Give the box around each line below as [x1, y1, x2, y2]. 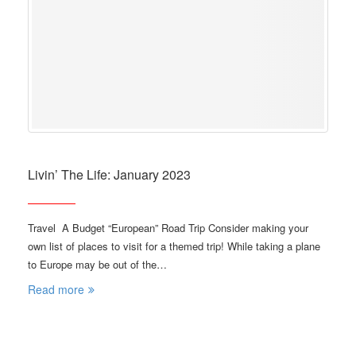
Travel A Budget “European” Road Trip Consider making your [28, 220, 308, 235]
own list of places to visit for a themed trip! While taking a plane [28, 238, 320, 253]
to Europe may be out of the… [28, 257, 167, 272]
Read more [28, 281, 84, 297]
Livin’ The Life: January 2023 [28, 165, 191, 184]
